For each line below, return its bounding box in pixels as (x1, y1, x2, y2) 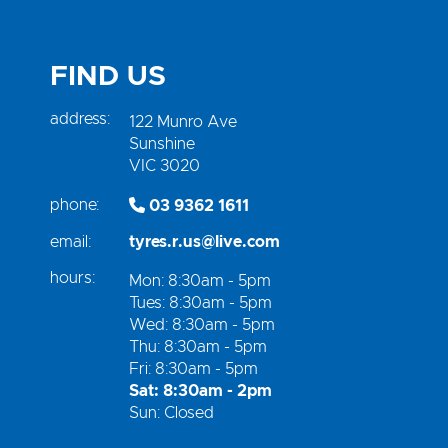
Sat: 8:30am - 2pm (128, 383, 272, 399)
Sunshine (128, 136, 195, 152)
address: (50, 111, 110, 127)
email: (50, 234, 91, 250)
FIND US (50, 63, 166, 91)
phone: (50, 197, 99, 213)
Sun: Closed (128, 405, 214, 421)
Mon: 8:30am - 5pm (128, 273, 271, 289)
